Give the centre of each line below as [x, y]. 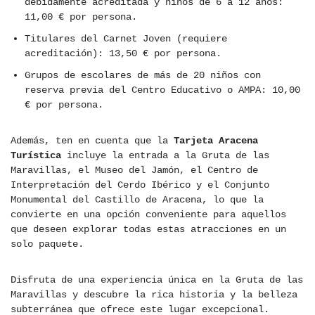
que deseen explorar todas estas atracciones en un [148, 230]
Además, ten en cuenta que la [92, 141]
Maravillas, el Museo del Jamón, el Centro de [134, 171]
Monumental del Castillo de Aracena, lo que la [137, 200]
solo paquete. [47, 244]
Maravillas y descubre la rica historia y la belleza [154, 295]
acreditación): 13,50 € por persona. [123, 54]
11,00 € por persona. [81, 17]
